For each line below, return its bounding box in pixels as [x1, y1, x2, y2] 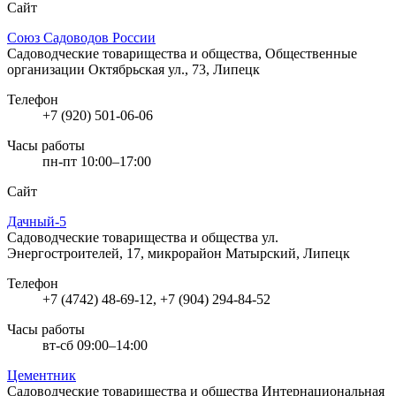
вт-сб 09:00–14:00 [42, 337, 148, 353]
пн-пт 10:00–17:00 [42, 153, 151, 169]
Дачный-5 [7, 213, 66, 229]
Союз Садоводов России [7, 29, 156, 45]
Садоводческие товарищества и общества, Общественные [7, 45, 357, 61]
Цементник [7, 367, 76, 383]
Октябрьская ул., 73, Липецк [88, 61, 260, 77]
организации [7, 61, 88, 77]
